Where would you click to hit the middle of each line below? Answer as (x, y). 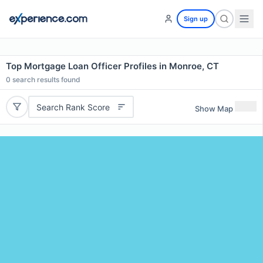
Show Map (214, 108)
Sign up (196, 19)
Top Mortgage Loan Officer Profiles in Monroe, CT (112, 66)
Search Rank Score (73, 107)
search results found (45, 80)
